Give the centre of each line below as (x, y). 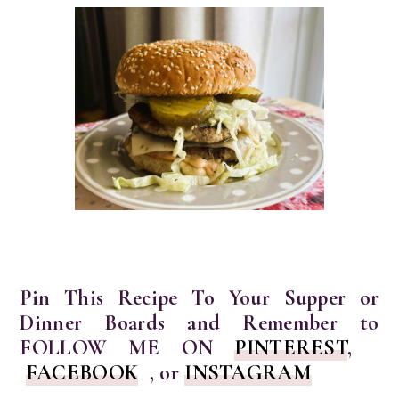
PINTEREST (291, 347)
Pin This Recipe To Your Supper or (199, 297)
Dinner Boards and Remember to (199, 322)
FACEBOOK (82, 372)
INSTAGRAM (248, 372)
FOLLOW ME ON (127, 347)
